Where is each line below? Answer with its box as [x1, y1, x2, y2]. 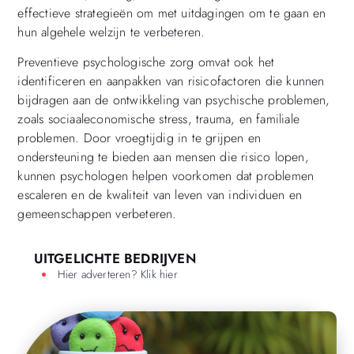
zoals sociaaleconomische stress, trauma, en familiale [17, 109, 299, 128]
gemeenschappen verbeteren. [17, 204, 177, 223]
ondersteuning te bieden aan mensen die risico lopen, [17, 147, 309, 166]
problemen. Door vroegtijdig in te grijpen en [17, 128, 262, 147]
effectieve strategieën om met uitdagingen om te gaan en [17, 3, 326, 22]
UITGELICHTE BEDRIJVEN [33, 249, 196, 269]
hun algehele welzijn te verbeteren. [17, 22, 205, 41]
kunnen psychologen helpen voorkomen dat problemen [17, 166, 314, 185]
